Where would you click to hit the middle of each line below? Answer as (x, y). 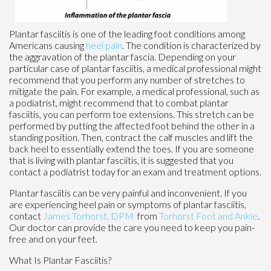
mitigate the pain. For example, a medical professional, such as (134, 91)
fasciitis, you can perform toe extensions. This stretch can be (132, 114)
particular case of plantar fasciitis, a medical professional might (135, 68)
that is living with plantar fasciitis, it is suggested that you (121, 160)
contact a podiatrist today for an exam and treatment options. (135, 171)
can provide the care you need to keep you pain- (155, 227)
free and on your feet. (53, 238)
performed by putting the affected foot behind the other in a (132, 125)
